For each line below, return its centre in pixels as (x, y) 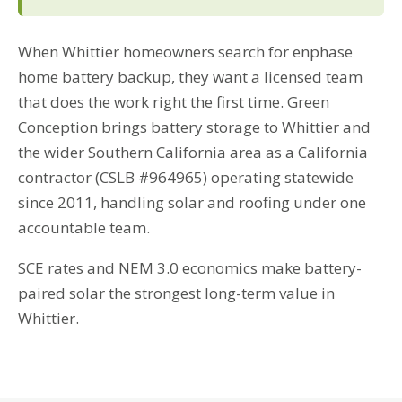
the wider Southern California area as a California (193, 152)
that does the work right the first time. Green (174, 101)
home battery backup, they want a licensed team (190, 76)
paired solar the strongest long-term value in (176, 293)
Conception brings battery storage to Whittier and (194, 127)
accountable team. (84, 227)
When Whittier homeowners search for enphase (185, 51)
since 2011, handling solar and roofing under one (192, 202)
